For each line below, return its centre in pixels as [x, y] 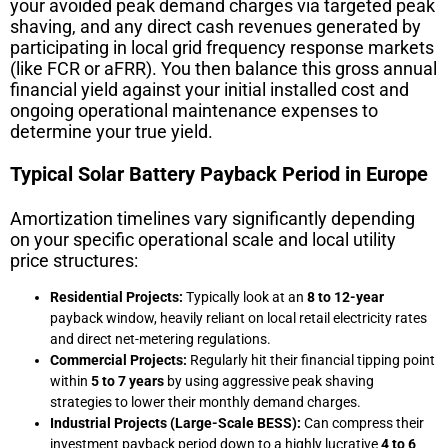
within [70, 380]
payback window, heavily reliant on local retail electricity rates [238, 317]
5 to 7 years [127, 380]
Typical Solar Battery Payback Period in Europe [219, 173]
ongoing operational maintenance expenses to [194, 110]
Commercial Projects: [118, 359]
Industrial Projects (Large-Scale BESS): [175, 422]
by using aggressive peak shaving [269, 380]
